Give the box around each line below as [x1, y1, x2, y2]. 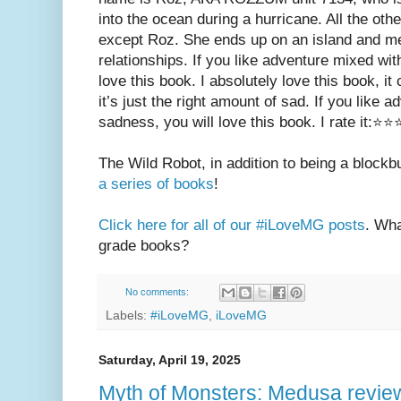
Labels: [106, 308, 150, 322]
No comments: [124, 286, 192, 297]
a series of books [98, 175, 214, 193]
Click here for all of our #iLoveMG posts [98, 217, 365, 235]
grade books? [98, 237, 189, 255]
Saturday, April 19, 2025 [98, 352, 241, 367]
